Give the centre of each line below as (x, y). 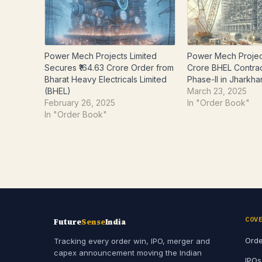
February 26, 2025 (80, 102)
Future (68, 222)
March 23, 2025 (217, 91)
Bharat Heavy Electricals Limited (106, 79)
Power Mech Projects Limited (101, 56)
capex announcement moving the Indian (128, 252)
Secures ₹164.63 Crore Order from (109, 67)
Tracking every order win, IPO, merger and (132, 241)
